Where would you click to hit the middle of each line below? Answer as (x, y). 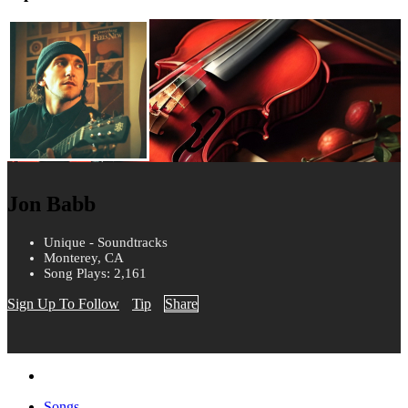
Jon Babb (51, 204)
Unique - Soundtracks (106, 243)
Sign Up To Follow (63, 304)
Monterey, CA (84, 258)
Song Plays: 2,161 (95, 274)
